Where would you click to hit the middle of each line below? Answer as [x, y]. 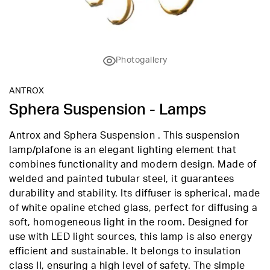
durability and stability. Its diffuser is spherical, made [135, 193]
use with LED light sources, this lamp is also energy [130, 237]
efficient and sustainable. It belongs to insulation [125, 251]
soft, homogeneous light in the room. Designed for [129, 222]
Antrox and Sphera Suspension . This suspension [124, 136]
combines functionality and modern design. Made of [133, 165]
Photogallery [141, 60]
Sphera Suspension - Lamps [108, 110]
